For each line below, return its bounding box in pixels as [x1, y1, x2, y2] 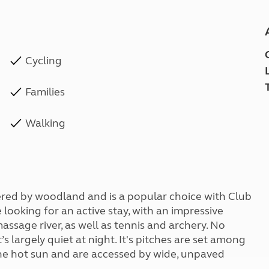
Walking [25, 116, 66, 130]
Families [25, 85, 65, 98]
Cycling [25, 54, 62, 67]
